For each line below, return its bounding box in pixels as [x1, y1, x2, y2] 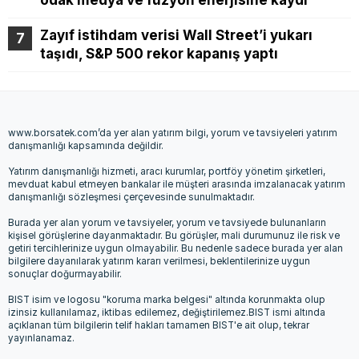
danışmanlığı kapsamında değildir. [8, 139, 163, 151]
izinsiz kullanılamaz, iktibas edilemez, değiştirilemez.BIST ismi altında [8, 306, 325, 318]
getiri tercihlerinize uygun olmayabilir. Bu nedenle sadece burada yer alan [8, 242, 343, 254]
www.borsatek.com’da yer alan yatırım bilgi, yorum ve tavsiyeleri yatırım [8, 127, 337, 139]
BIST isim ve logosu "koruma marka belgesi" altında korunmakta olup [8, 293, 325, 305]
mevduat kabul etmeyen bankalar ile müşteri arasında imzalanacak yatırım [8, 178, 345, 190]
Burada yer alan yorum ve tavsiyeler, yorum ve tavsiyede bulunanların [8, 216, 326, 228]
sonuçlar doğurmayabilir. [8, 268, 122, 280]
